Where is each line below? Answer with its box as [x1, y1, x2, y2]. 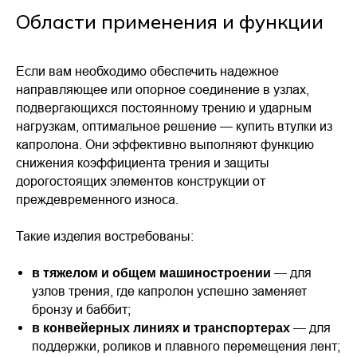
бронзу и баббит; [32, 302, 131, 316]
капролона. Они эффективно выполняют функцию [16, 137, 314, 151]
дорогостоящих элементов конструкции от [16, 174, 265, 188]
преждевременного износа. [16, 192, 178, 206]
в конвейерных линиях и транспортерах [32, 321, 290, 335]
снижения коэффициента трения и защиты [16, 155, 269, 170]
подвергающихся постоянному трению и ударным [16, 100, 312, 115]
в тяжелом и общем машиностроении [32, 266, 271, 280]
